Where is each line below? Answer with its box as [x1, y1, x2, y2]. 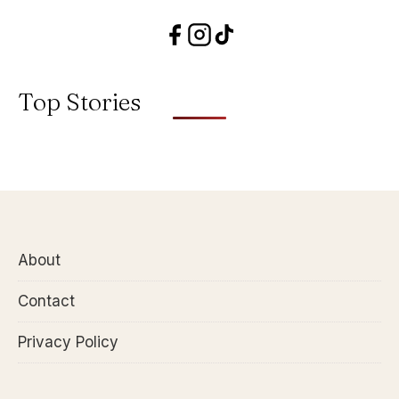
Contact [18, 292, 75, 310]
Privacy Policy [18, 333, 118, 351]
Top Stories [18, 87, 141, 117]
